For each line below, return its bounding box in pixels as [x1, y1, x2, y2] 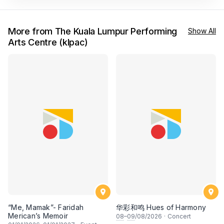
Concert [167, 212, 191, 220]
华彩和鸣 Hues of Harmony [116, 203, 206, 212]
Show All [188, 26, 216, 35]
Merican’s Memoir [8, 211, 68, 220]
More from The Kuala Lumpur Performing [8, 25, 177, 36]
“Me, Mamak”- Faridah [8, 203, 83, 212]
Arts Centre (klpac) [8, 36, 88, 47]
